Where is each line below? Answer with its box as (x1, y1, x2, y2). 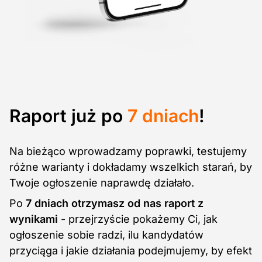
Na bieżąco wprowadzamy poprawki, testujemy (9, 144, 247, 157)
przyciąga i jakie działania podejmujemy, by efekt (9, 244, 252, 257)
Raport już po (9, 105, 127, 126)
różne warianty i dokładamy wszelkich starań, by (9, 160, 252, 173)
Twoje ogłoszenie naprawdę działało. (9, 176, 194, 189)
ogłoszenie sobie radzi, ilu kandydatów (9, 228, 204, 241)
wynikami (9, 212, 58, 225)
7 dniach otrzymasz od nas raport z (26, 196, 204, 209)
